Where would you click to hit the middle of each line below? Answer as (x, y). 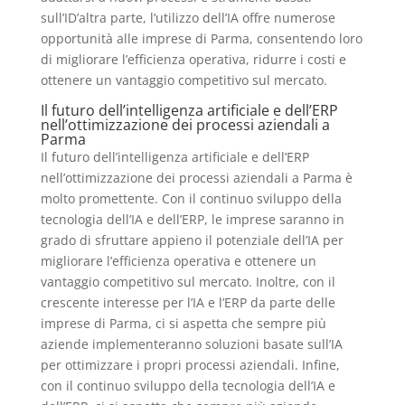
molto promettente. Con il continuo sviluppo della (191, 198)
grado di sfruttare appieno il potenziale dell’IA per (192, 240)
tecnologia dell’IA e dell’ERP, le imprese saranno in (192, 219)
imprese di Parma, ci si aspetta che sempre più (183, 323)
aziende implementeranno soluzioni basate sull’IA (191, 344)
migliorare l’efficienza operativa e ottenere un (178, 260)
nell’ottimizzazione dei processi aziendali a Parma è (196, 177)
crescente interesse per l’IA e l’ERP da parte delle (188, 302)
